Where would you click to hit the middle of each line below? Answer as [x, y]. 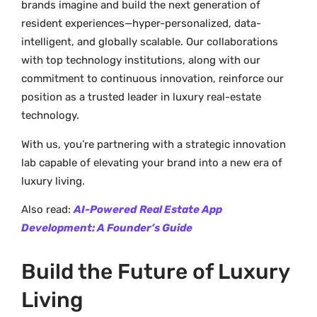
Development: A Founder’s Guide [107, 227]
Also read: [47, 209]
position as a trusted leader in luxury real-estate [141, 97]
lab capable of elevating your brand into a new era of [152, 162]
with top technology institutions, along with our [141, 60]
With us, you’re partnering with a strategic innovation [154, 144]
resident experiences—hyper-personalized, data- [141, 24]
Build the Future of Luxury [155, 272]
